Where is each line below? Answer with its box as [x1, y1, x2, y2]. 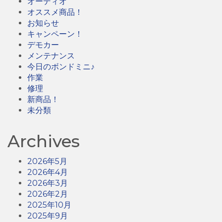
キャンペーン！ [27, 29, 83, 39]
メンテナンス [27, 51, 75, 61]
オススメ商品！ [27, 7, 83, 17]
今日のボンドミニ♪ [27, 62, 95, 72]
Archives [7, 131, 80, 152]
